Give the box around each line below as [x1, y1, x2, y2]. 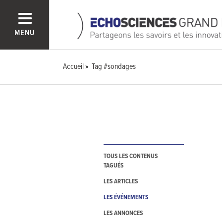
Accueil [63, 61, 84, 72]
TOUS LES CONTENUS [103, 152, 158, 161]
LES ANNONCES [103, 209, 143, 218]
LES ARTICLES [103, 177, 138, 186]
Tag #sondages [92, 61, 136, 72]
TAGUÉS [103, 162, 123, 170]
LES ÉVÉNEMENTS [103, 193, 148, 202]
